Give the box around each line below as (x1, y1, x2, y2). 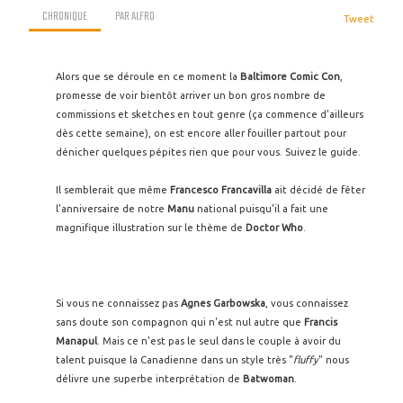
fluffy (293, 354, 318, 365)
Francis (304, 317, 337, 327)
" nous (318, 354, 349, 365)
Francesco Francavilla (170, 184, 272, 195)
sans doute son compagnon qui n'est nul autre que (56, 317, 304, 327)
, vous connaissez (265, 298, 348, 309)
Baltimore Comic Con (240, 71, 340, 82)
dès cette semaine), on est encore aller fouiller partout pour (56, 128, 346, 139)
